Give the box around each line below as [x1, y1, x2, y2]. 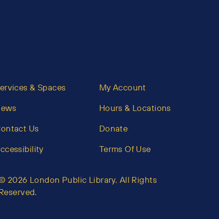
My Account [99, 82, 146, 93]
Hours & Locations [99, 103, 171, 113]
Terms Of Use [99, 144, 151, 154]
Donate [99, 123, 128, 134]
